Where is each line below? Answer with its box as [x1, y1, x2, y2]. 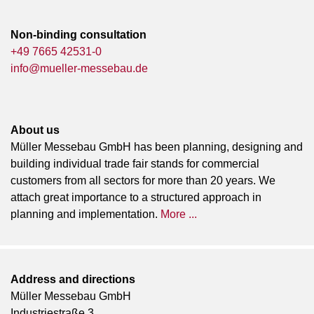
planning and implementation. [11, 207, 161, 220]
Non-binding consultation [11, 28, 146, 41]
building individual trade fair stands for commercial [11, 157, 259, 170]
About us [11, 123, 60, 136]
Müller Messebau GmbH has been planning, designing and [11, 140, 303, 153]
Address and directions [11, 273, 135, 285]
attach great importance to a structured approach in [11, 191, 261, 203]
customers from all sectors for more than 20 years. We [11, 174, 275, 186]
